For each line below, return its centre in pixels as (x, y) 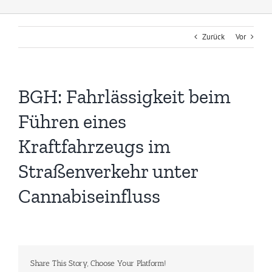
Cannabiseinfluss (89, 196)
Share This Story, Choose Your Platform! (98, 263)
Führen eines (72, 122)
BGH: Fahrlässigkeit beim (124, 97)
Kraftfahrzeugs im (94, 147)
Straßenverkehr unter (108, 172)
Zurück (213, 37)
